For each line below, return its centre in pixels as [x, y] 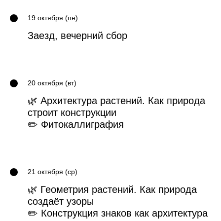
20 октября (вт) [52, 83]
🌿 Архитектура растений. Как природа [116, 101]
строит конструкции [72, 113]
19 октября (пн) [53, 18]
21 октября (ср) [53, 172]
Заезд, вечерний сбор [77, 36]
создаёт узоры [61, 202]
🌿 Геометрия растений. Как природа [112, 190]
